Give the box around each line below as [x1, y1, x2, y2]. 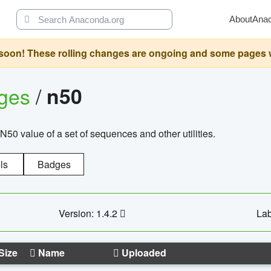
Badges [37, 157, 71, 171]
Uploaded [119, 245, 166, 260]
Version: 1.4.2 [58, 206, 120, 220]
